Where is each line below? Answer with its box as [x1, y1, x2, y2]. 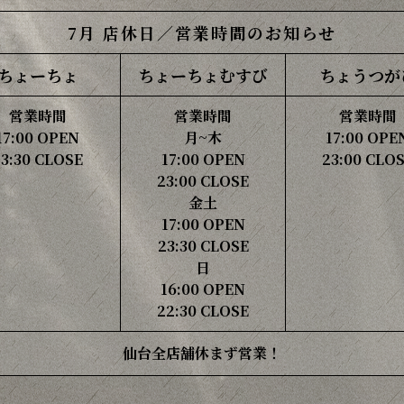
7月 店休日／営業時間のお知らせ [68, 21, 336, 44]
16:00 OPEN [161, 279, 245, 299]
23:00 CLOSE [157, 170, 249, 191]
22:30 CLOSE [157, 300, 249, 321]
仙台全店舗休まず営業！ [123, 343, 281, 363]
